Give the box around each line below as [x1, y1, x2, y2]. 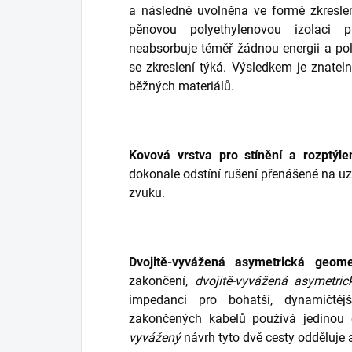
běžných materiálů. [129, 79, 234, 94]
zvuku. [129, 185, 165, 201]
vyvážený [129, 330, 181, 346]
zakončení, [129, 273, 195, 289]
